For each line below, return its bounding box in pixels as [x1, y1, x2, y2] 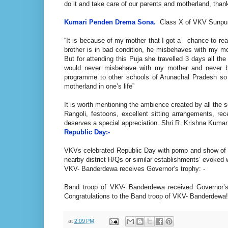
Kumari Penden [64, 18, 113, 26]
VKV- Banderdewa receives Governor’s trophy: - [64, 164, 205, 173]
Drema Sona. [113, 18, 156, 26]
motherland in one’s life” [64, 82, 134, 90]
